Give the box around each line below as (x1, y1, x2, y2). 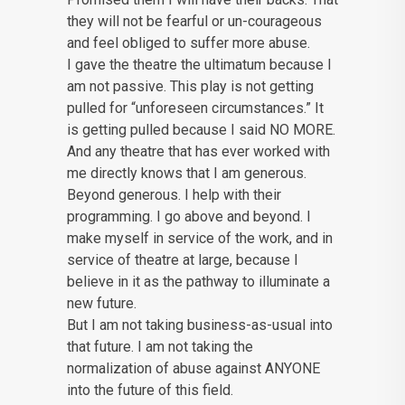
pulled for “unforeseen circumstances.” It (67, 99, 324, 118)
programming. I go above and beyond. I (67, 208, 311, 226)
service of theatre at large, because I (67, 251, 298, 269)
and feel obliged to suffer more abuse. (67, 34, 310, 52)
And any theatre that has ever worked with (67, 143, 330, 161)
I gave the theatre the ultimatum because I (67, 56, 332, 74)
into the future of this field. (67, 381, 233, 400)
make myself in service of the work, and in (67, 230, 333, 248)
